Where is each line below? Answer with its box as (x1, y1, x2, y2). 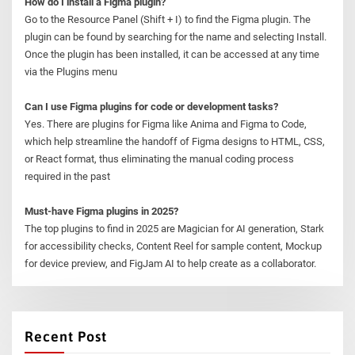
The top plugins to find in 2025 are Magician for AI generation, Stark (25, 223, 325, 235)
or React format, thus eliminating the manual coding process (25, 153, 295, 166)
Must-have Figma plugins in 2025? (25, 205, 179, 218)
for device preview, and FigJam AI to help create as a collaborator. (25, 258, 317, 270)
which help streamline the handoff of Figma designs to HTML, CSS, (25, 136, 326, 148)
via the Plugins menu (25, 66, 118, 78)
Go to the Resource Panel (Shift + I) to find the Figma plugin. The (25, 13, 311, 26)
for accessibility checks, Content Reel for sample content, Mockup (25, 240, 323, 253)
